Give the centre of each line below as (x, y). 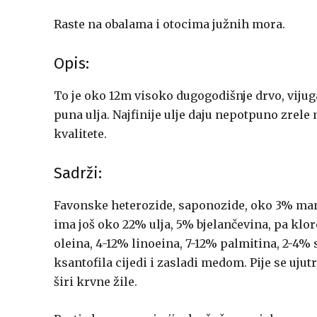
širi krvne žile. (96, 282)
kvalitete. (80, 134)
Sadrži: (78, 173)
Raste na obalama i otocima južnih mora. (169, 24)
